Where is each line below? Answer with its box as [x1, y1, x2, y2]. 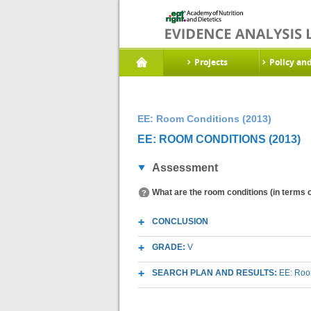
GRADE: [152, 242, 187, 252]
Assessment [152, 162, 218, 174]
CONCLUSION [152, 217, 208, 226]
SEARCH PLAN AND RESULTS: [152, 268, 279, 278]
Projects [194, 56, 228, 68]
